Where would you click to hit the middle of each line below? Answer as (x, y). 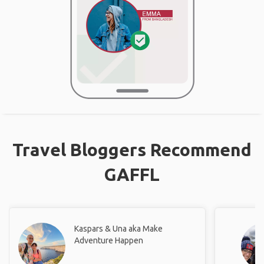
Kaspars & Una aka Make (118, 228)
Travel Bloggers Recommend (132, 149)
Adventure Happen (109, 240)
